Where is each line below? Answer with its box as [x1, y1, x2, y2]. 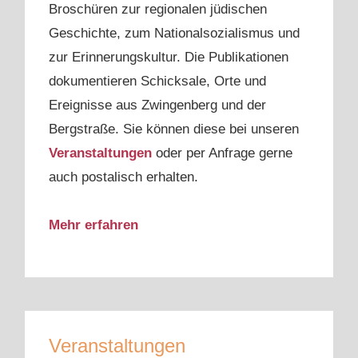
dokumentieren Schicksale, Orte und [49, 74, 266, 89]
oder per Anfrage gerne [152, 145, 292, 161]
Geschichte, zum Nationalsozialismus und [49, 26, 300, 42]
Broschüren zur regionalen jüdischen [49, 2, 267, 18]
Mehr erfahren [49, 217, 138, 233]
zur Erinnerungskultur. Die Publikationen [49, 50, 288, 66]
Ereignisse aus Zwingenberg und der [49, 97, 266, 113]
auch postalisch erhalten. [49, 169, 198, 185]
